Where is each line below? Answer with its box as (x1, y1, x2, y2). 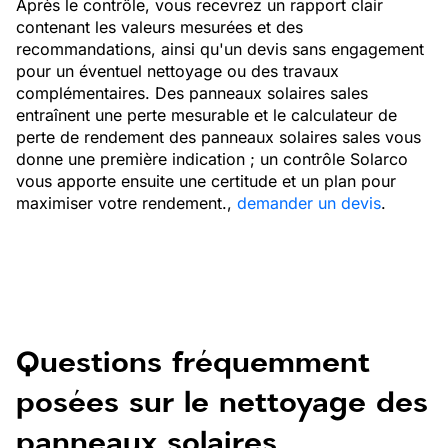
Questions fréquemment (16, 341, 370, 383)
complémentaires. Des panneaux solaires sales (16, 83, 368, 103)
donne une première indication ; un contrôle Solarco (16, 149, 408, 169)
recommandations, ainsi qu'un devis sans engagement (16, 39, 424, 59)
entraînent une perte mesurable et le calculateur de (16, 105, 397, 125)
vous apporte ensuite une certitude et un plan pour (16, 171, 396, 191)
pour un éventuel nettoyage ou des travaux (16, 61, 339, 81)
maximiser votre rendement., (16, 193, 237, 213)
